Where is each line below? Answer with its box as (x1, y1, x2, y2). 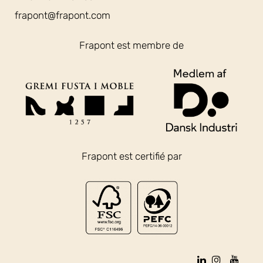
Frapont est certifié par (81, 150, 182, 162)
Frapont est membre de (79, 39, 184, 51)
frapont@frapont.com (15, 9, 110, 21)
